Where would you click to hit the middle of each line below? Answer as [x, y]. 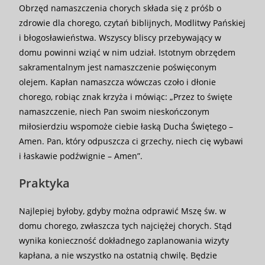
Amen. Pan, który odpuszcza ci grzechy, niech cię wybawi [131, 141]
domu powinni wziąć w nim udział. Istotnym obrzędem [127, 52]
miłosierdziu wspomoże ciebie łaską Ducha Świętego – [126, 126]
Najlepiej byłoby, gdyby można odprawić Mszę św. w [123, 211]
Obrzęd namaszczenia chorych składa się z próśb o [120, 8]
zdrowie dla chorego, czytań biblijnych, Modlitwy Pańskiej [132, 23]
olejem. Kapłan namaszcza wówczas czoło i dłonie [118, 82]
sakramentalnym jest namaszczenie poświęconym [118, 67]
